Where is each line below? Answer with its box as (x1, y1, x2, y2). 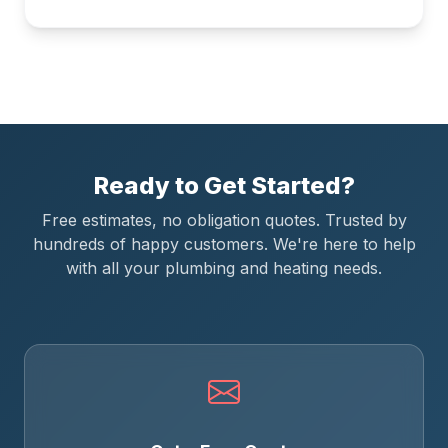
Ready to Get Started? (93, 171, 355, 200)
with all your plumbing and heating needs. (66, 258, 382, 278)
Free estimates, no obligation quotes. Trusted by (41, 210, 407, 230)
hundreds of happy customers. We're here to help (32, 234, 416, 254)
